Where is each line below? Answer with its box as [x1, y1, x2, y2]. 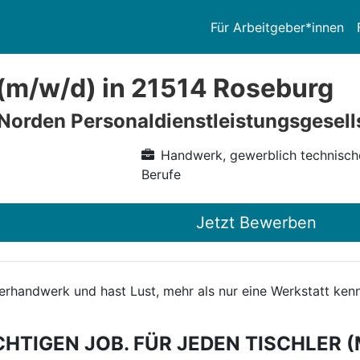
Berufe [141, 166, 181, 182]
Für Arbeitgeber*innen [211, 18, 344, 35]
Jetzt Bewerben [196, 213, 317, 232]
